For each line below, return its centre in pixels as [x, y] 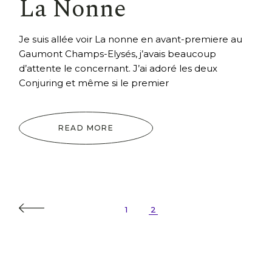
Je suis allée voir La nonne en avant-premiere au [131, 39]
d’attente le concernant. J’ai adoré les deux [118, 69]
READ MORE [86, 128]
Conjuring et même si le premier [94, 83]
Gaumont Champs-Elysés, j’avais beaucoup [118, 54]
